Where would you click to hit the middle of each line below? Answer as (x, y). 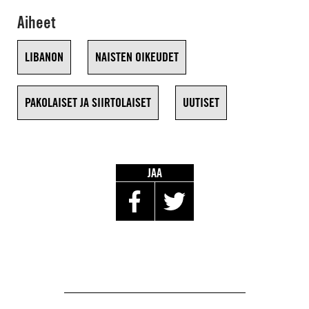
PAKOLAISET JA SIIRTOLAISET (88, 102)
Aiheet (37, 22)
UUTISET (201, 102)
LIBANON (44, 57)
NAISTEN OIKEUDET (137, 57)
